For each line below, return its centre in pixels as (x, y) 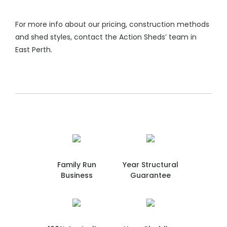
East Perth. (34, 50)
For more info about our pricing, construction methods (112, 24)
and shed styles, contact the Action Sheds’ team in (106, 37)
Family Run (77, 165)
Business (77, 175)
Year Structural (150, 165)
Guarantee (150, 175)
